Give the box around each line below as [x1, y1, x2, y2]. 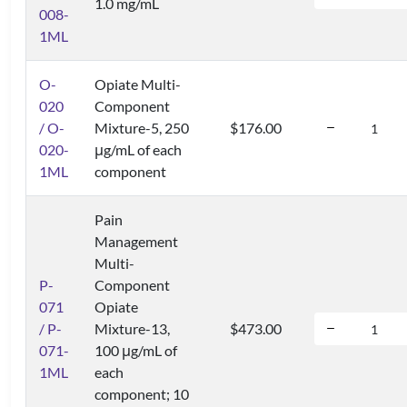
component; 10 [94, 385, 189, 402]
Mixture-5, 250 [94, 119, 189, 136]
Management [94, 233, 178, 250]
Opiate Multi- [94, 75, 181, 93]
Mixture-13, [94, 320, 170, 337]
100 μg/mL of [94, 342, 177, 359]
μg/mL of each [94, 141, 182, 158]
